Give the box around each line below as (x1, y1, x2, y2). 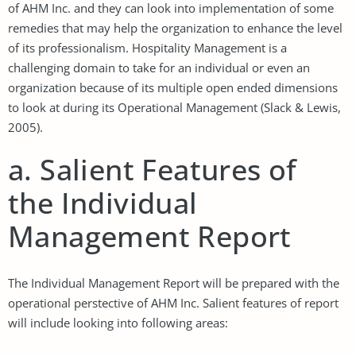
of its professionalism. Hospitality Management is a (8, 39, 287, 56)
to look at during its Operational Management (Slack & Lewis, (8, 99, 341, 115)
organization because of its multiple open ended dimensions (8, 79, 338, 95)
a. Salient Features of (8, 149, 297, 189)
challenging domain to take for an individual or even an (8, 59, 310, 75)
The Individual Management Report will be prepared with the (8, 274, 339, 291)
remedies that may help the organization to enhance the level (8, 19, 342, 36)
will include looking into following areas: (8, 314, 228, 331)
